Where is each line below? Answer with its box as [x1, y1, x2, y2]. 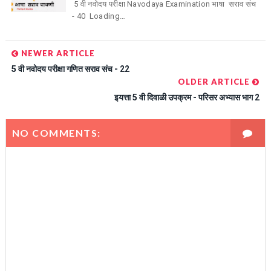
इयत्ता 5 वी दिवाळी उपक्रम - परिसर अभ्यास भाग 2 [114, 92, 260, 102]
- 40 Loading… [71, 11, 126, 21]
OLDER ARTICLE [178, 76, 253, 87]
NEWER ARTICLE [18, 48, 95, 58]
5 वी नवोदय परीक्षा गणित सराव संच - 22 [11, 64, 129, 74]
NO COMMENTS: [11, 126, 101, 139]
